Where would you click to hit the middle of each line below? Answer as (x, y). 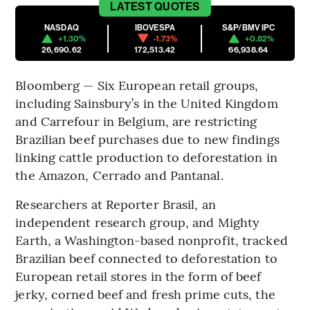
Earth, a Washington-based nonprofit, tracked (152, 239)
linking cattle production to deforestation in (146, 156)
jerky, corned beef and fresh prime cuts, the (145, 293)
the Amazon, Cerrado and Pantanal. (119, 174)
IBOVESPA (155, 27)
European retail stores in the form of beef (138, 275)
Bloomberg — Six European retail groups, (137, 84)
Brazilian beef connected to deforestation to (146, 257)
